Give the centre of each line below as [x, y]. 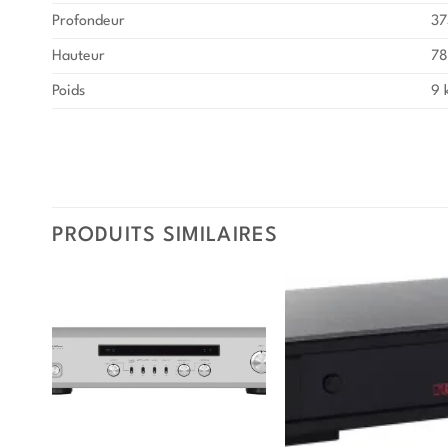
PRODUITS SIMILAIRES [165, 236]
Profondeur [88, 20]
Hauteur [78, 55]
